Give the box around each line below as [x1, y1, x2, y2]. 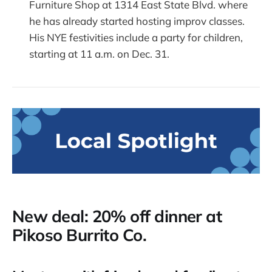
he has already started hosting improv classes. [29, 14, 245, 27]
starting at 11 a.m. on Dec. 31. [29, 47, 169, 60]
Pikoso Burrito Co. [12, 224, 147, 245]
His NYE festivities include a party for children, [29, 30, 243, 44]
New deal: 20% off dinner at [12, 205, 222, 226]
